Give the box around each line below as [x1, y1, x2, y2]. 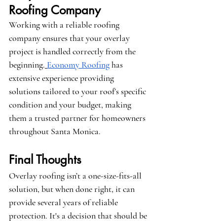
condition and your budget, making [9, 99, 133, 110]
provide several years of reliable [9, 197, 120, 208]
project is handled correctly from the [9, 46, 138, 57]
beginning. [9, 59, 45, 71]
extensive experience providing [9, 73, 116, 84]
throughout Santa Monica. [9, 126, 101, 137]
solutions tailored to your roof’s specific [9, 86, 148, 97]
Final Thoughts [9, 152, 81, 168]
